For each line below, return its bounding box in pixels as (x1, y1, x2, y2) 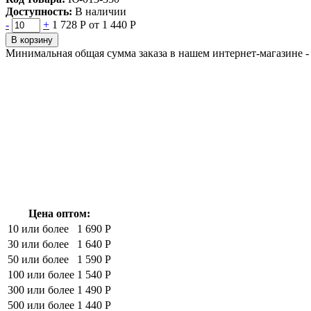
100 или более (8, 268, 74, 280)
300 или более (8, 283, 74, 296)
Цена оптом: (28, 207, 90, 219)
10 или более (8, 222, 69, 235)
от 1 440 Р (89, 18, 136, 31)
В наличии (75, 5, 126, 17)
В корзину (11, 34, 53, 45)
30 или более (8, 237, 69, 250)
